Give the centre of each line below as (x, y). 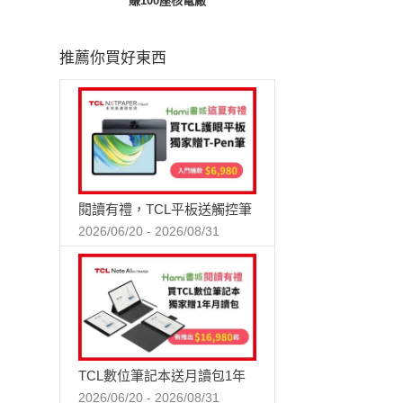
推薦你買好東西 (113, 58)
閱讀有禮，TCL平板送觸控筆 (165, 210)
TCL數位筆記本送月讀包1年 (162, 376)
